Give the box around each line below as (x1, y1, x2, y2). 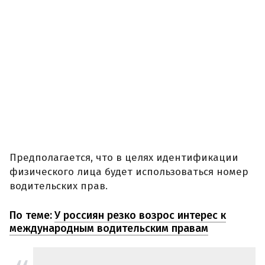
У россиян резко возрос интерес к (54, 208, 226, 222)
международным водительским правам (9, 221, 208, 235)
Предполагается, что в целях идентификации (9, 151, 238, 164)
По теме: (9, 208, 52, 222)
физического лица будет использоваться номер (9, 166, 248, 179)
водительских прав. (9, 180, 108, 193)
